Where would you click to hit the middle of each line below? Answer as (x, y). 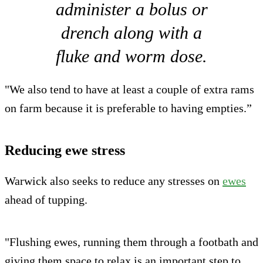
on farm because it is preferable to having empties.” (128, 108)
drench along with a (131, 33)
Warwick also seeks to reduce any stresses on (114, 181)
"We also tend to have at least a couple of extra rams (129, 90)
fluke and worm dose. (131, 56)
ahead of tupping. (46, 200)
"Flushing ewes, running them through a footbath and (131, 242)
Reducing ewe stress (65, 151)
